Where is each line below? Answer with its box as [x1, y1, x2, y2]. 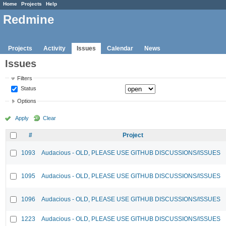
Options [17, 98, 37, 104]
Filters [17, 75, 33, 81]
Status [19, 85, 37, 91]
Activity [43, 44, 66, 52]
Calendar [107, 44, 133, 52]
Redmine [3, 13, 54, 27]
